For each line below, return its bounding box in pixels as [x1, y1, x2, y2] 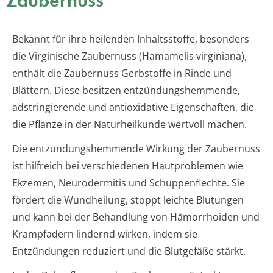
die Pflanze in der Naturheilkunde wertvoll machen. [12, 118, 247, 132]
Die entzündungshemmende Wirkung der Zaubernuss [12, 142, 260, 156]
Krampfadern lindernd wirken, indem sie [12, 227, 197, 241]
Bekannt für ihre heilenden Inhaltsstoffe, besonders [12, 32, 249, 46]
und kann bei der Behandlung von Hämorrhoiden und [12, 210, 260, 224]
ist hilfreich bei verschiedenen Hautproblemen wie [12, 159, 243, 173]
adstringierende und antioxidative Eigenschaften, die [12, 101, 254, 115]
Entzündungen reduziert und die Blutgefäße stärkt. [12, 244, 246, 258]
